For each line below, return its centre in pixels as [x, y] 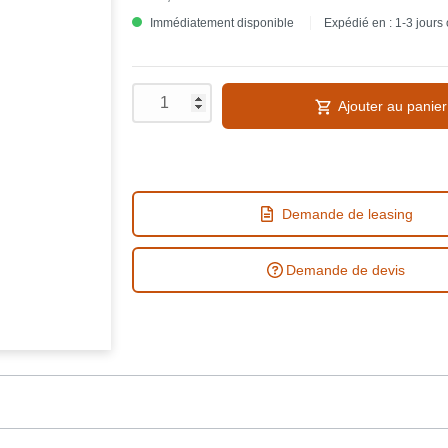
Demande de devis [345, 270]
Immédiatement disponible [220, 23]
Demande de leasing [347, 214]
